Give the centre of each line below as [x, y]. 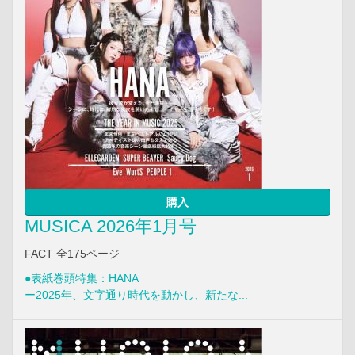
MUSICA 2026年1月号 [111, 226]
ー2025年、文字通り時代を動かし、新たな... [136, 294]
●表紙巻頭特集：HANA [82, 278]
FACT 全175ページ [72, 253]
